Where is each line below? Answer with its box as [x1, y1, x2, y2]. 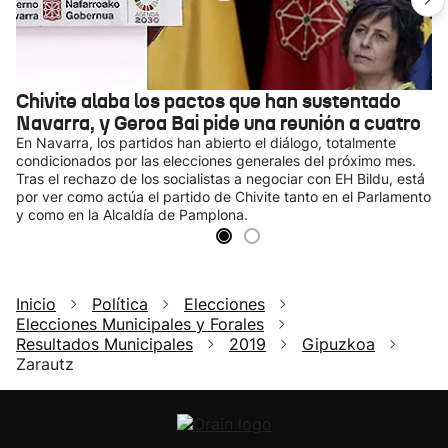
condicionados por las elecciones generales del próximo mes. [16, 151, 416, 169]
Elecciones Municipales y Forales [16, 313, 264, 334]
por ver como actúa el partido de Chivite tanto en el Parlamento [16, 187, 431, 205]
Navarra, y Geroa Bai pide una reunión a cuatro [16, 109, 421, 136]
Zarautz [16, 353, 74, 374]
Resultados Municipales [16, 333, 193, 354]
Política [92, 293, 148, 314]
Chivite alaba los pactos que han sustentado [16, 87, 401, 114]
